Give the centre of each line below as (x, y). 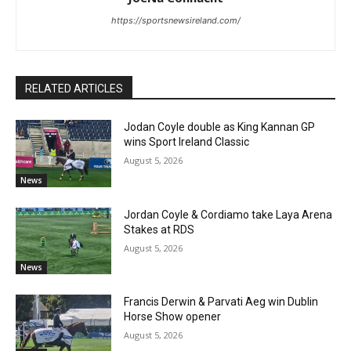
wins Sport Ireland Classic (187, 141)
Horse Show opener (173, 317)
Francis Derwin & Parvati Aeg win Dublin (221, 302)
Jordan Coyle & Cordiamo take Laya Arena (228, 214)
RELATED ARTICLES (74, 88)
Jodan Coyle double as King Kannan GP (220, 127)
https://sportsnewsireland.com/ (175, 20)
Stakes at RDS (159, 229)
